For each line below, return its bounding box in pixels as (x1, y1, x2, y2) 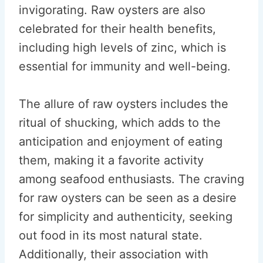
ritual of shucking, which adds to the (19, 116, 221, 130)
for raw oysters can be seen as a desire (19, 191, 237, 205)
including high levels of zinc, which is (19, 41, 226, 55)
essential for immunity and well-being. (19, 59, 231, 73)
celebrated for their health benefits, (19, 22, 216, 36)
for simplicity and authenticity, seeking (19, 210, 232, 224)
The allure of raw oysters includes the (19, 97, 228, 111)
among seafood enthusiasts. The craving (19, 172, 244, 186)
